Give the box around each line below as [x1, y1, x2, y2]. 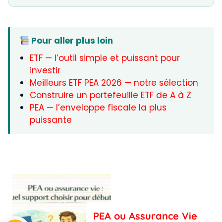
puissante [30, 114, 72, 126]
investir [30, 64, 60, 77]
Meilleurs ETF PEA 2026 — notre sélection [30, 77, 198, 89]
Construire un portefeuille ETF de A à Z [30, 89, 191, 102]
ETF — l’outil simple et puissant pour [30, 52, 180, 64]
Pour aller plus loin [29, 35, 113, 47]
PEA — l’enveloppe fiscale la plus [30, 102, 166, 114]
